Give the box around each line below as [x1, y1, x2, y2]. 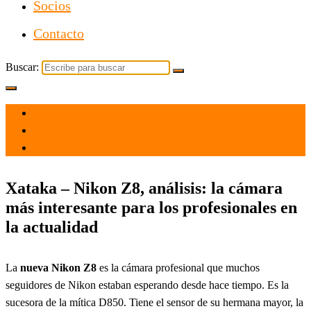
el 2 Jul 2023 [33, 108, 90, 119]
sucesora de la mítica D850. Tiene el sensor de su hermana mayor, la [6, 296, 303, 308]
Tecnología [33, 142, 81, 153]
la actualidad [6, 217, 98, 236]
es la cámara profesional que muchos [96, 261, 260, 274]
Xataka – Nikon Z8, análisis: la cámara [6, 178, 283, 197]
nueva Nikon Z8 [20, 261, 96, 274]
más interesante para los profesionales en [6, 198, 297, 217]
